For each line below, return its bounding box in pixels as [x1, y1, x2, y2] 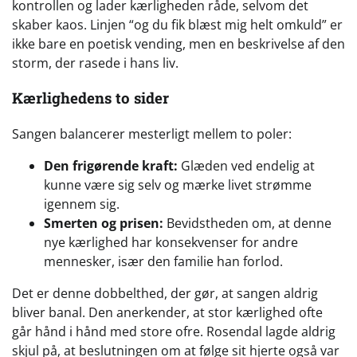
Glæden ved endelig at [178, 157, 315, 175]
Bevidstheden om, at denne [163, 214, 331, 233]
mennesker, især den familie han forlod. [44, 253, 283, 271]
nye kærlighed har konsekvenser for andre [44, 233, 298, 252]
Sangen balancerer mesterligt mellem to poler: [12, 125, 292, 143]
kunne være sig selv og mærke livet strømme [44, 176, 312, 194]
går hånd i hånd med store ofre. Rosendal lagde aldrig [12, 323, 335, 341]
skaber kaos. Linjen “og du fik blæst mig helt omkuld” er [12, 15, 343, 33]
